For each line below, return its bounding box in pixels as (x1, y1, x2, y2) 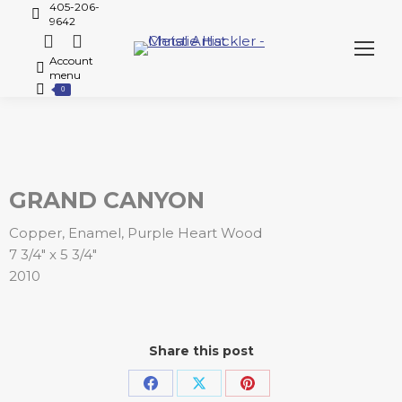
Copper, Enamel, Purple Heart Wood (9, 224, 262, 241)
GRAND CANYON (9, 187, 205, 214)
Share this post (148, 343, 254, 359)
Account (49, 54, 93, 67)
